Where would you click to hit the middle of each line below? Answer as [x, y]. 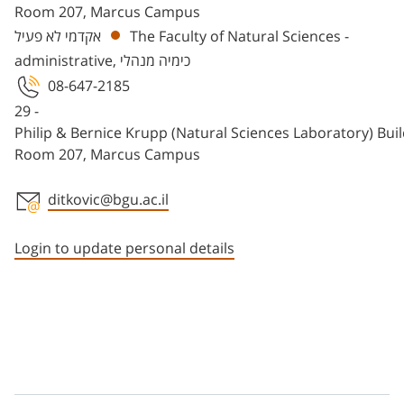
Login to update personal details [124, 248]
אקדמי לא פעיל [58, 37]
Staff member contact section [159, 227]
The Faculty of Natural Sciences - [239, 37]
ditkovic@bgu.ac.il [108, 200]
